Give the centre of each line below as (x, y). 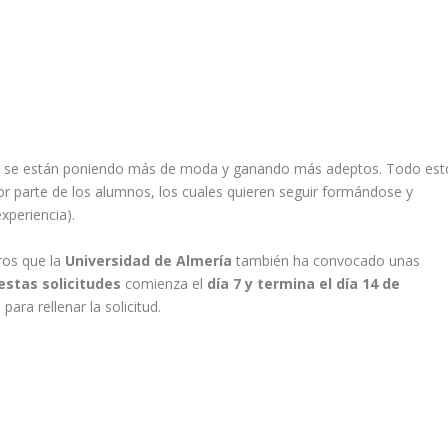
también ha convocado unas (326, 260)
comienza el (164, 283)
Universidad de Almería (149, 260)
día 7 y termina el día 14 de (304, 283)
